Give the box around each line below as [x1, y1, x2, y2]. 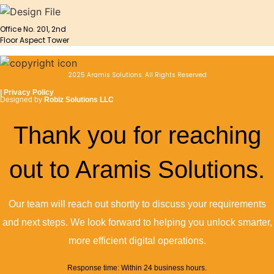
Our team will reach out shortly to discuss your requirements [8, 199, 266, 209]
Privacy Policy [4, 87, 54, 97]
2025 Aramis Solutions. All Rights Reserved [67, 70, 207, 80]
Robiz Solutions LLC [44, 95, 114, 104]
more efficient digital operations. [68, 235, 206, 246]
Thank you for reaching [13, 121, 261, 149]
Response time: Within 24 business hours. [67, 264, 207, 273]
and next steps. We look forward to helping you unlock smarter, [2, 217, 272, 228]
